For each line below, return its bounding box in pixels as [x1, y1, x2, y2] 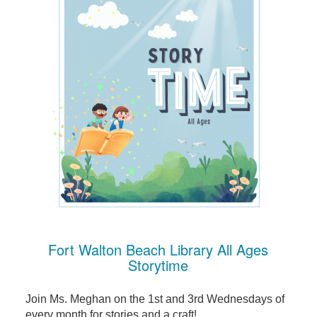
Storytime [128, 255, 189, 276]
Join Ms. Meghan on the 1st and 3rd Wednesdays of [25, 293, 284, 306]
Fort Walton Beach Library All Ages [48, 239, 269, 260]
